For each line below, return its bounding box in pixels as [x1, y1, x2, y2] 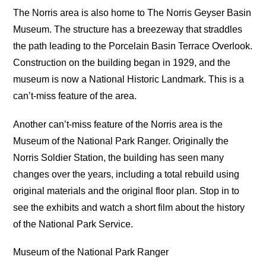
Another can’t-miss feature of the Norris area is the [13, 119, 223, 129]
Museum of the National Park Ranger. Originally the [13, 135, 229, 146]
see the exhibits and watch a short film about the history [13, 202, 245, 213]
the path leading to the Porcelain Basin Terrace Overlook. [13, 41, 253, 52]
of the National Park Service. [13, 218, 134, 229]
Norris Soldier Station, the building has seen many [13, 152, 224, 163]
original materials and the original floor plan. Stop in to [13, 185, 240, 196]
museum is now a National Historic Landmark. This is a [13, 74, 245, 85]
